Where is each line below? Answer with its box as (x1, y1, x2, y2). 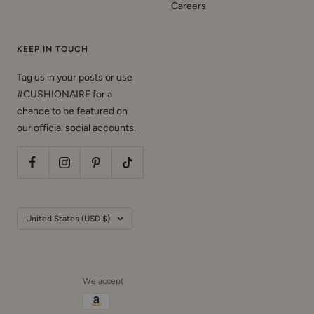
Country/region (16, 209, 83, 221)
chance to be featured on (17, 105, 128, 118)
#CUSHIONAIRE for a (17, 88, 112, 101)
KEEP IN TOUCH (17, 44, 88, 55)
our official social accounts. (17, 122, 136, 135)
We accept (83, 276, 124, 287)
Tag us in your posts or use (17, 71, 132, 84)
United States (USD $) (26, 214, 110, 224)
